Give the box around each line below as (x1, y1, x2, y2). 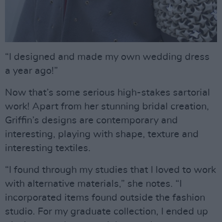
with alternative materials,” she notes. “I (5, 179, 182, 189)
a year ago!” (5, 66, 58, 76)
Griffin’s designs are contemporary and (5, 115, 178, 126)
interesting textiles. (5, 143, 91, 154)
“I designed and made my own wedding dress (5, 52, 210, 62)
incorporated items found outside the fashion (5, 193, 205, 203)
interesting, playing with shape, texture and (5, 129, 199, 140)
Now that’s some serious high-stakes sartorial (5, 88, 210, 98)
